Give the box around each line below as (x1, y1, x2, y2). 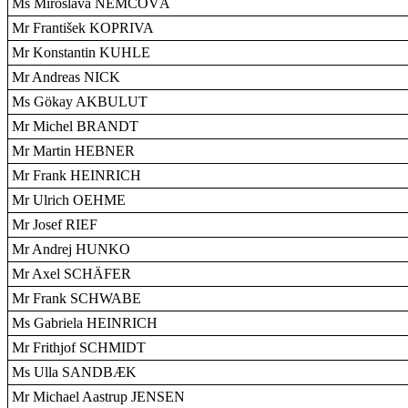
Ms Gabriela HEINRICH (12, 315, 158, 331)
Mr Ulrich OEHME (12, 192, 126, 208)
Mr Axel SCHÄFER (12, 266, 131, 281)
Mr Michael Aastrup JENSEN (12, 389, 185, 404)
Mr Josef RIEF (12, 217, 97, 232)
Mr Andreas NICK (12, 69, 120, 85)
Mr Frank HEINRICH (12, 168, 141, 183)
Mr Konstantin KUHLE (12, 45, 150, 60)
